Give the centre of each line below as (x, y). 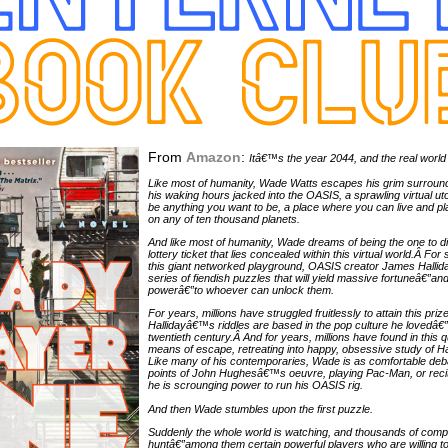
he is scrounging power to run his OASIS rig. (256, 385)
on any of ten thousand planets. (224, 218)
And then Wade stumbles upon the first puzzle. (261, 408)
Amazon (214, 158)
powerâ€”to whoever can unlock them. (241, 289)
